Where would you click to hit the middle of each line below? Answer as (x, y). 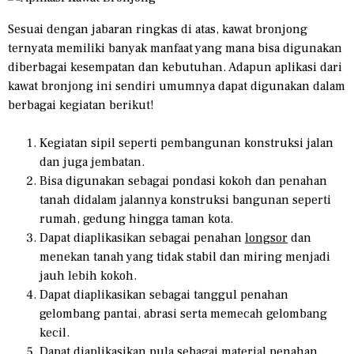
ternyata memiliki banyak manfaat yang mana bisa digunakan (175, 48)
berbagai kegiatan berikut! (81, 105)
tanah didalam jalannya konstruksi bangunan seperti (185, 200)
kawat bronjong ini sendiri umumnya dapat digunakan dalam (177, 86)
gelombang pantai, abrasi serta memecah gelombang (183, 313)
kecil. (55, 332)
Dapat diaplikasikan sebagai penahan (142, 237)
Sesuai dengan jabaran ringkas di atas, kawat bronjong (158, 29)
